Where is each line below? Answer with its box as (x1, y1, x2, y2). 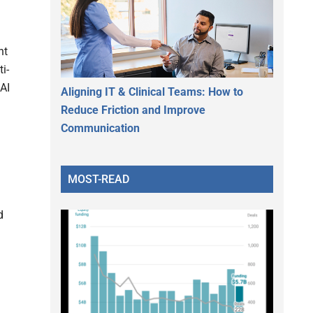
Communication (61, 121, 140, 135)
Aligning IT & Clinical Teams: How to (61, 85, 243, 99)
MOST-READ (68, 172, 129, 186)
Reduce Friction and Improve (61, 103, 205, 117)
